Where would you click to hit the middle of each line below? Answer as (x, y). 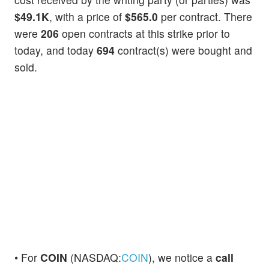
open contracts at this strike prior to (144, 34)
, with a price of (87, 17)
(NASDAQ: (94, 257)
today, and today (56, 50)
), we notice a (182, 257)
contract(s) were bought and (183, 50)
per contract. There (205, 17)
